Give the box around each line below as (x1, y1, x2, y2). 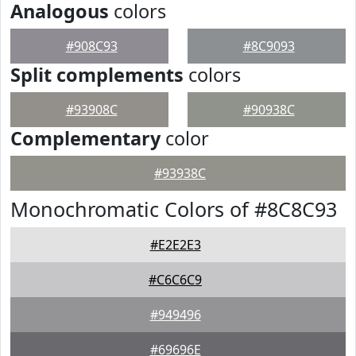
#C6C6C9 (149, 271, 202, 288)
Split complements (10, 62, 184, 87)
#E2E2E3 (149, 236, 201, 253)
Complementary (10, 126, 161, 151)
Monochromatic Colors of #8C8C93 (10, 195, 337, 222)
